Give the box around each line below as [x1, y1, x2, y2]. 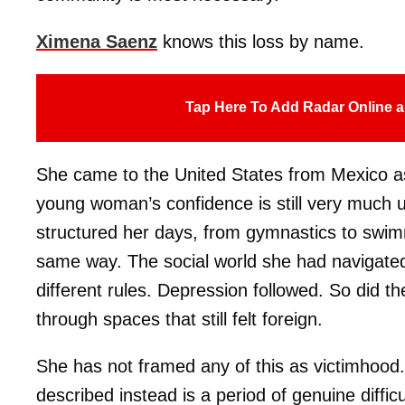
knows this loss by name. [157, 31, 364, 52]
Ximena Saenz [36, 31, 157, 52]
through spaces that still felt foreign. [36, 308, 323, 329]
